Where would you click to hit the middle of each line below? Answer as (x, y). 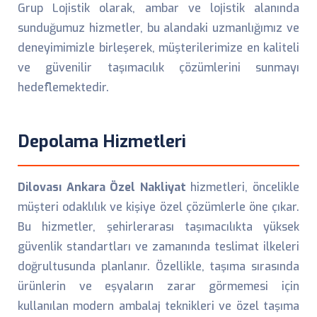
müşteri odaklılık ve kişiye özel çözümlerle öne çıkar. (158, 207)
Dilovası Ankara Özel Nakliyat (102, 187)
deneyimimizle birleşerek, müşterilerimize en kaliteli (158, 48)
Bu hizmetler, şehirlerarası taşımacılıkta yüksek (158, 227)
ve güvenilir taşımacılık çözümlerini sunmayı (158, 68)
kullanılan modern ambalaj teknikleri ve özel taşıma (158, 306)
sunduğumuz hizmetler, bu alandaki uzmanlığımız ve (158, 28)
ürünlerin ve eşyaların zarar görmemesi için (158, 286)
